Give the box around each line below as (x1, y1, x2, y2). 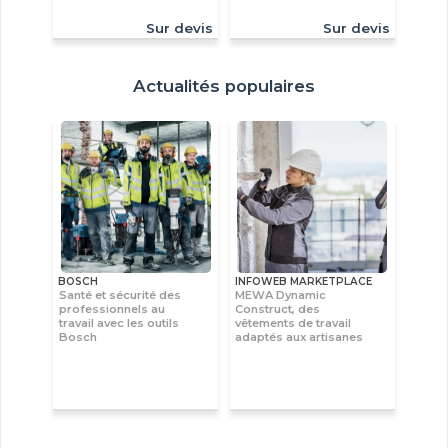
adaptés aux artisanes (235, 330, 364, 345)
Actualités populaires (133, 76, 315, 97)
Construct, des (235, 302, 321, 317)
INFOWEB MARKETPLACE (234, 275, 372, 289)
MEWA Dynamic (235, 288, 327, 303)
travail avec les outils (59, 316, 179, 331)
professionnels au (59, 302, 165, 317)
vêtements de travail (235, 316, 352, 331)
